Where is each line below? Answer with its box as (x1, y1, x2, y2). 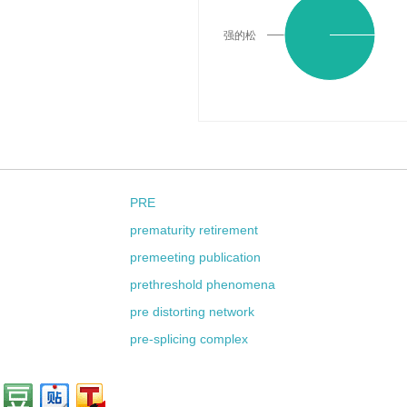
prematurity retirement (130, 223, 259, 237)
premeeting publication (130, 250, 262, 264)
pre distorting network (130, 304, 255, 319)
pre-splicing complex (130, 332, 249, 346)
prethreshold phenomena (130, 277, 276, 292)
